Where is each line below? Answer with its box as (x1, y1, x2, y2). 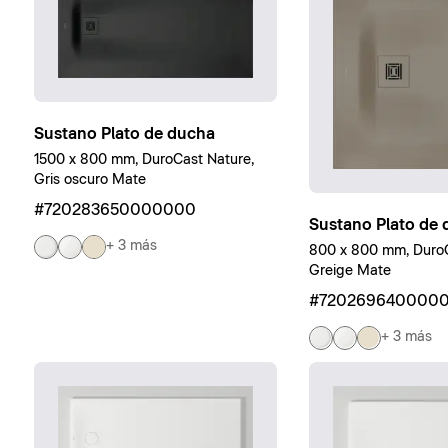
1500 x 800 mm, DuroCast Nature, (33, 152, 254, 167)
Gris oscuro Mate (33, 172, 146, 187)
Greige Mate (308, 263, 391, 278)
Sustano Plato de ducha (33, 125, 215, 142)
